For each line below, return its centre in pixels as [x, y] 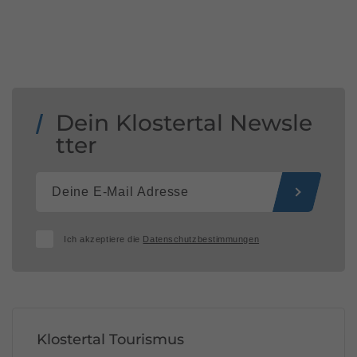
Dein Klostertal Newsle [184, 123]
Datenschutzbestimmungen [201, 239]
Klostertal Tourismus [110, 340]
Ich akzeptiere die [104, 239]
